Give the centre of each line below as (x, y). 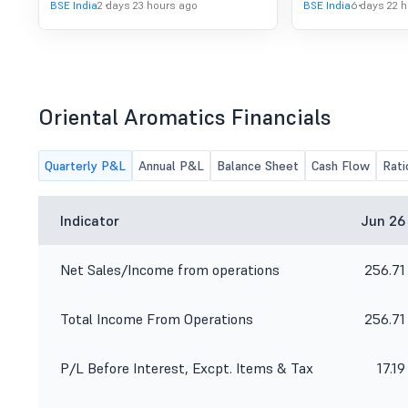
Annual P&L (171, 166)
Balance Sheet (258, 166)
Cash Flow (341, 166)
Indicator (90, 220)
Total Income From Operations (157, 319)
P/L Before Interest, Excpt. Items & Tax (187, 368)
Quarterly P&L (85, 166)
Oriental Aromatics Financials (185, 117)
